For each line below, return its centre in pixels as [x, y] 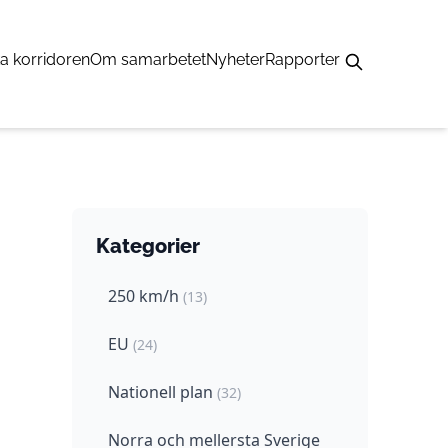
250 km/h [145, 296]
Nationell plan [162, 392]
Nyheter [235, 59]
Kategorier [148, 246]
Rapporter [302, 59]
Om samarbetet [148, 59]
